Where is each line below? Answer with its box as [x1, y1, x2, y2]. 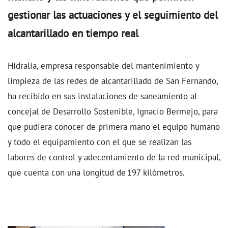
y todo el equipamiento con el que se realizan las [8, 136, 191, 148]
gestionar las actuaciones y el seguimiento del [8, 8, 218, 22]
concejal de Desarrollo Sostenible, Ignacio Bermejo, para [8, 105, 218, 118]
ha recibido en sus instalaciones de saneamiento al [8, 90, 197, 102]
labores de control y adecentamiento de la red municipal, [8, 151, 220, 163]
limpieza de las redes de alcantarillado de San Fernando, [8, 75, 218, 87]
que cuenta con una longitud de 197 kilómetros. [8, 166, 185, 179]
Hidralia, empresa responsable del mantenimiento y [8, 60, 199, 72]
